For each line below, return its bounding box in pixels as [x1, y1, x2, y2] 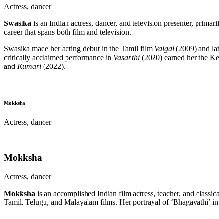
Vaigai [154, 44, 174, 53]
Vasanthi [113, 53, 140, 62]
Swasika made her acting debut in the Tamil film [4, 44, 154, 53]
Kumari [17, 62, 41, 71]
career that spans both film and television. [4, 28, 131, 37]
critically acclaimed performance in [4, 53, 113, 62]
